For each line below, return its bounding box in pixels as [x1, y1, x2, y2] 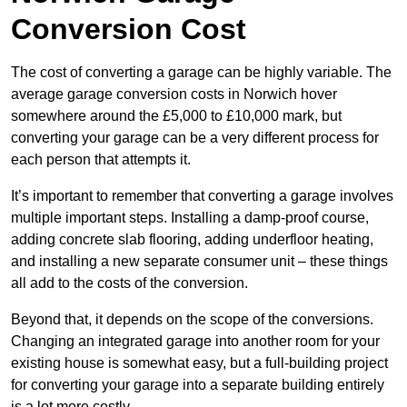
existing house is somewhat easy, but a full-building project [11, 355, 388, 372]
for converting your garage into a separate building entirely [11, 377, 384, 393]
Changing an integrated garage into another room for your [11, 333, 380, 350]
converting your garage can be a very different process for [11, 130, 379, 146]
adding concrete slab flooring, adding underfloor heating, [11, 232, 373, 248]
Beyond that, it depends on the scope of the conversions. [11, 312, 373, 328]
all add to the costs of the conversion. [11, 275, 248, 292]
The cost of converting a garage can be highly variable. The [11, 65, 392, 81]
